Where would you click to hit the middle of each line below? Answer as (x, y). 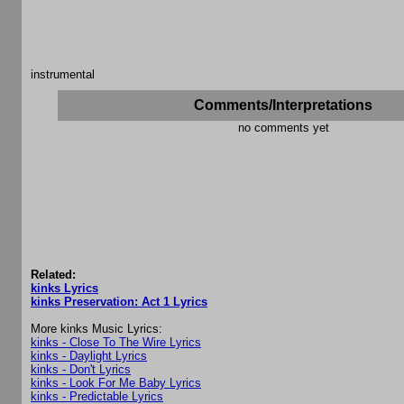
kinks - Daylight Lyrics (89, 356)
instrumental (63, 75)
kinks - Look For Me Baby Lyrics (116, 383)
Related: (53, 275)
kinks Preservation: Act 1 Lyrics (119, 302)
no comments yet (283, 128)
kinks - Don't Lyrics (81, 370)
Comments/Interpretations (283, 106)
